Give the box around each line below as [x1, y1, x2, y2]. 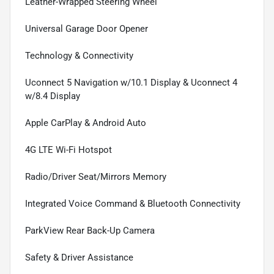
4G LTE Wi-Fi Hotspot [25, 144, 112, 156]
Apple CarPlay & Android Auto [25, 117, 146, 129]
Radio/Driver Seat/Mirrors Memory [25, 171, 166, 183]
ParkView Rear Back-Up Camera [25, 225, 155, 237]
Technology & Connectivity [25, 50, 133, 62]
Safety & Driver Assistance [25, 252, 133, 264]
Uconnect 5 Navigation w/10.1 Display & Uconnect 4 [25, 77, 237, 89]
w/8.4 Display [25, 91, 80, 102]
